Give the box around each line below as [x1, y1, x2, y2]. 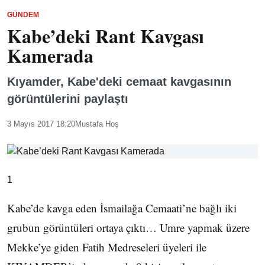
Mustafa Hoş [75, 119, 119, 128]
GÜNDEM [7, 11, 39, 19]
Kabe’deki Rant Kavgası [7, 22, 204, 50]
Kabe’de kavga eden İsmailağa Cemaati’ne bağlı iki [7, 201, 237, 215]
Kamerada [7, 41, 93, 69]
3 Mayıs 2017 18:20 [7, 119, 75, 128]
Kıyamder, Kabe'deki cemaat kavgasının [7, 75, 231, 88]
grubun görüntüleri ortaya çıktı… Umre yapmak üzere [7, 220, 250, 235]
